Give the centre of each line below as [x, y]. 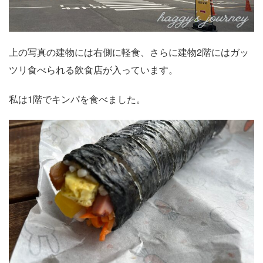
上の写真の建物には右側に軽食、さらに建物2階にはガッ [129, 52]
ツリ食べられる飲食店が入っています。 [93, 70]
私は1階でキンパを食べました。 [77, 99]
